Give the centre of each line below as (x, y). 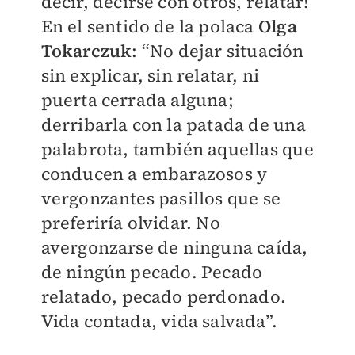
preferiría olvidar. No (130, 223)
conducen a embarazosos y (154, 174)
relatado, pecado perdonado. (163, 296)
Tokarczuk (86, 51)
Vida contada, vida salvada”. (159, 321)
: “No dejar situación (218, 51)
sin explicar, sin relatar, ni (150, 75)
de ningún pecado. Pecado (152, 272)
